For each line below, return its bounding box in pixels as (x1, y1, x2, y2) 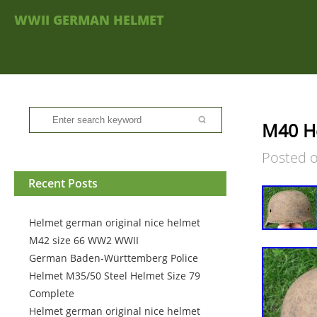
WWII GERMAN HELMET (14, 11, 164, 28)
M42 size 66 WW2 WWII (29, 234, 139, 247)
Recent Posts (28, 175, 98, 191)
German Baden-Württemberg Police (29, 251, 198, 265)
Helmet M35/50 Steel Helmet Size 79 (29, 269, 200, 282)
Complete (29, 287, 74, 300)
